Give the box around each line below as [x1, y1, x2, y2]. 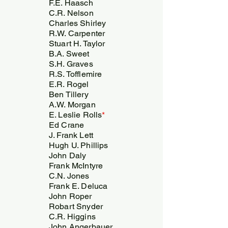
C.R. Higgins [49, 211, 96, 221]
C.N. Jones [49, 170, 90, 181]
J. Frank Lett [49, 130, 94, 140]
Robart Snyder [49, 201, 103, 211]
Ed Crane [49, 120, 84, 130]
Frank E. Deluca [49, 181, 108, 191]
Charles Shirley [49, 18, 106, 28]
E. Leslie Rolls [49, 109, 102, 120]
